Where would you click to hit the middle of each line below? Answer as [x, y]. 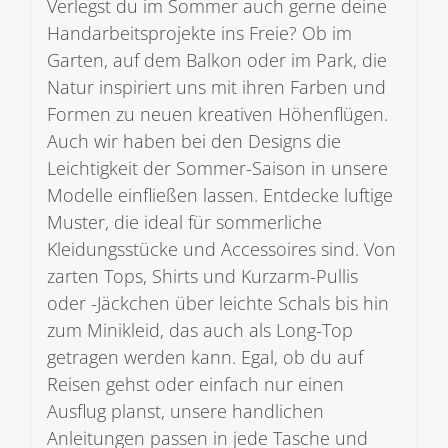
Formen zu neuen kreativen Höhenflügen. [217, 113]
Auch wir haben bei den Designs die [193, 140]
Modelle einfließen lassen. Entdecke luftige [219, 194]
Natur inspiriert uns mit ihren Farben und [216, 86]
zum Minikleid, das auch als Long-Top [199, 329]
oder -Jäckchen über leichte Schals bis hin [217, 302]
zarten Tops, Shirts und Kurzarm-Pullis [202, 275]
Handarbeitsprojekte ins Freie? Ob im [199, 32]
